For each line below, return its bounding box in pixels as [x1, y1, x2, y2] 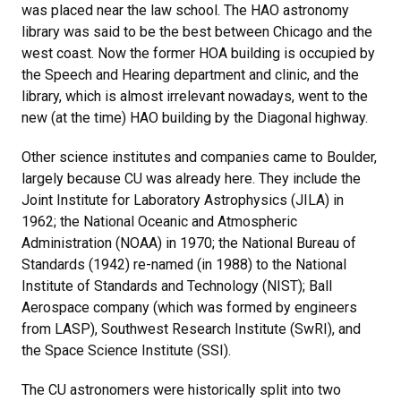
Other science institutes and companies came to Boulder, [21, 149, 377, 166]
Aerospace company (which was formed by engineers [21, 299, 357, 316]
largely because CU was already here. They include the [21, 170, 361, 187]
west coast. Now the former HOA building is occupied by [21, 45, 375, 62]
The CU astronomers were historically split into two [21, 381, 341, 398]
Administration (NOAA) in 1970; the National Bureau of [21, 235, 356, 252]
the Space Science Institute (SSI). [21, 342, 231, 359]
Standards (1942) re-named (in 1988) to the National [21, 256, 346, 273]
